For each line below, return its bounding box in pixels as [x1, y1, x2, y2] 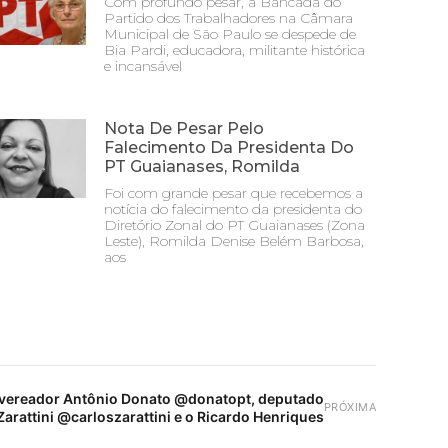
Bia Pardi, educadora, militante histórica [104, 41, 365, 59]
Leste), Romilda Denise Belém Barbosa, [104, 232, 364, 250]
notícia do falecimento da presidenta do [104, 200, 362, 218]
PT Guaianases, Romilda [104, 157, 300, 176]
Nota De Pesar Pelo [104, 119, 264, 138]
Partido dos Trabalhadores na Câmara [104, 9, 353, 27]
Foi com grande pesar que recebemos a [104, 184, 363, 202]
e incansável [104, 57, 182, 75]
